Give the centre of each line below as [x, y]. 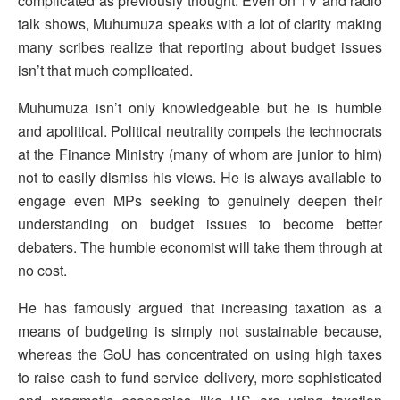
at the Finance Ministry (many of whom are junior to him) [200, 154]
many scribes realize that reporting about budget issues [200, 47]
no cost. [42, 271]
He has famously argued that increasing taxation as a [200, 308]
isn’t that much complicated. [105, 71]
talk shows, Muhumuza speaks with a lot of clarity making [200, 24]
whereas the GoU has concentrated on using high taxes [200, 354]
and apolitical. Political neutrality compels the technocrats [200, 131]
